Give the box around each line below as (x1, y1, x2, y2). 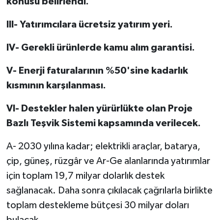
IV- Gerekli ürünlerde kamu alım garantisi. (6, 42, 195, 53)
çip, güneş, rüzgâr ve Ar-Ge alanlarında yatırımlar (6, 156, 210, 166)
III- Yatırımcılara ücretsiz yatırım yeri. (6, 19, 173, 29)
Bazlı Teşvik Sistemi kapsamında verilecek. (6, 118, 201, 128)
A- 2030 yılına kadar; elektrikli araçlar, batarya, (6, 141, 200, 151)
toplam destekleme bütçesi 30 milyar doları (6, 200, 189, 210)
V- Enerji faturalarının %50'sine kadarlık (6, 65, 188, 76)
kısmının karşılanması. (6, 80, 106, 90)
